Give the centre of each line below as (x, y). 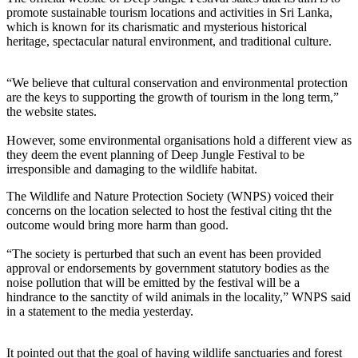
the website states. (52, 111)
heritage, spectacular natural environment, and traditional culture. (169, 41)
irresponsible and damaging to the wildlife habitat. (132, 169)
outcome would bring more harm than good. (117, 225)
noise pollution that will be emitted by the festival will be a (153, 282)
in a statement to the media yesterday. (100, 311)
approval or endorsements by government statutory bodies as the (168, 268)
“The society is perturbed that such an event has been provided (164, 253)
